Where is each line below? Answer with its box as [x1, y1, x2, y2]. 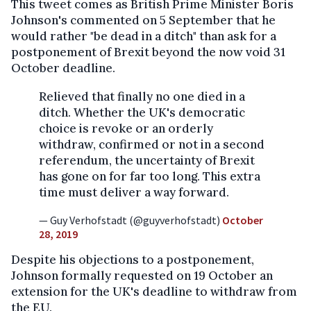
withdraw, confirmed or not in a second [39, 137, 264, 153]
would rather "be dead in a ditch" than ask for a [11, 28, 276, 44]
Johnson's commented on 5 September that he [11, 12, 276, 28]
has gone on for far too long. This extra [39, 169, 260, 185]
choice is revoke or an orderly [39, 121, 213, 137]
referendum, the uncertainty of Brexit [39, 153, 255, 169]
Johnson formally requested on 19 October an [11, 268, 273, 284]
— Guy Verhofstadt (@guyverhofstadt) [39, 213, 222, 228]
